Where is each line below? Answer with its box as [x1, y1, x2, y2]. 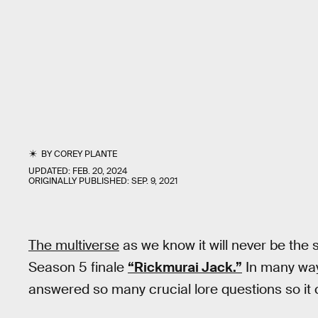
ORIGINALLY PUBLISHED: [28, 175, 131, 187]
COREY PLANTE [54, 148, 118, 160]
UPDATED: [28, 165, 72, 177]
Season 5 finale [28, 258, 128, 276]
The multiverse [28, 236, 119, 254]
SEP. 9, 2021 [131, 175, 177, 187]
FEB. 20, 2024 [72, 165, 127, 177]
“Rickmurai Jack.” [128, 258, 242, 276]
